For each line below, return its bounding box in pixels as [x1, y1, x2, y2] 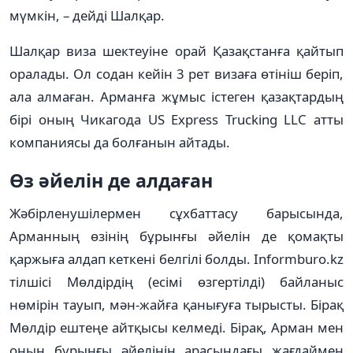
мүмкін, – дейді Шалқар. [9, 6, 165, 24]
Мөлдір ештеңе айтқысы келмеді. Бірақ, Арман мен [9, 318, 344, 336]
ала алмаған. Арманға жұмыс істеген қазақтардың [9, 87, 344, 106]
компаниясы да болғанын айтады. [9, 132, 230, 151]
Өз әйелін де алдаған [9, 167, 213, 193]
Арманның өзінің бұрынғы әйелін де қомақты [9, 226, 344, 245]
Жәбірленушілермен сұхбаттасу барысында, [9, 203, 344, 222]
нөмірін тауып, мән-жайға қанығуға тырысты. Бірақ [9, 295, 344, 314]
